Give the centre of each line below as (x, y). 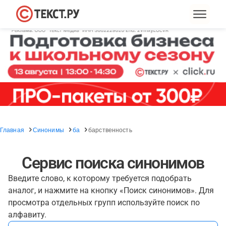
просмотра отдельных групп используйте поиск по (104, 203)
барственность (110, 129)
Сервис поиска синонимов (113, 163)
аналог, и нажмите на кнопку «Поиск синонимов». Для (111, 190)
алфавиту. (27, 215)
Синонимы (48, 129)
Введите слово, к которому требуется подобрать (100, 178)
